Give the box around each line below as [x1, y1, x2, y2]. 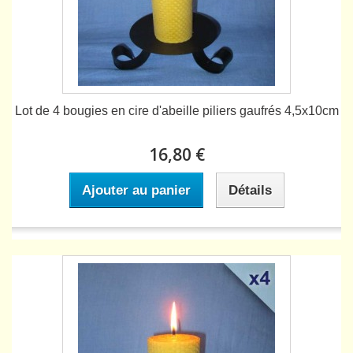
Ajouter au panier [81, 183, 191, 199]
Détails [228, 183, 272, 199]
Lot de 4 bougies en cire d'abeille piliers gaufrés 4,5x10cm [14, 104, 339, 118]
